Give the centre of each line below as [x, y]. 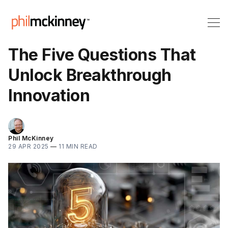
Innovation [49, 95]
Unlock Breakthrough [90, 75]
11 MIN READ [78, 146]
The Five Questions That [102, 54]
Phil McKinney [31, 138]
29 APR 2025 [28, 146]
